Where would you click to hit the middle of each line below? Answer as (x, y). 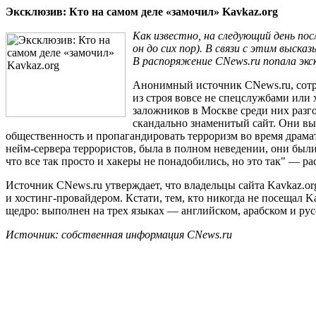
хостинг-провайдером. (69, 198)
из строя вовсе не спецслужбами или (223, 98)
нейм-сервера (38, 148)
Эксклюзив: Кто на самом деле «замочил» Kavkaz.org (142, 12)
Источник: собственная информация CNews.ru (119, 235)
